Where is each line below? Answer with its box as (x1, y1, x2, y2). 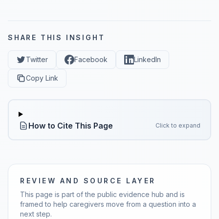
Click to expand (155, 122, 200, 129)
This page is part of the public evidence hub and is (20, 190, 185, 198)
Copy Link (26, 74, 58, 82)
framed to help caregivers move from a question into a (20, 200, 196, 208)
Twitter (26, 55, 48, 64)
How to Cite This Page (28, 121, 113, 131)
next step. (20, 210, 52, 218)
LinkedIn (134, 55, 161, 64)
